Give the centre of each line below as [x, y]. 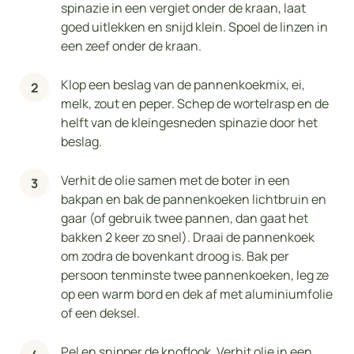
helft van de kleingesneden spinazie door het [189, 123]
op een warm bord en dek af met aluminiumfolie [197, 294]
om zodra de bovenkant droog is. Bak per [175, 256]
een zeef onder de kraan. [131, 46]
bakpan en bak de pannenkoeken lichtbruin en [194, 200]
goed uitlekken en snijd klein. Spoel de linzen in [194, 27]
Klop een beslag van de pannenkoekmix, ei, [183, 85]
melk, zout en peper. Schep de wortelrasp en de [195, 104]
